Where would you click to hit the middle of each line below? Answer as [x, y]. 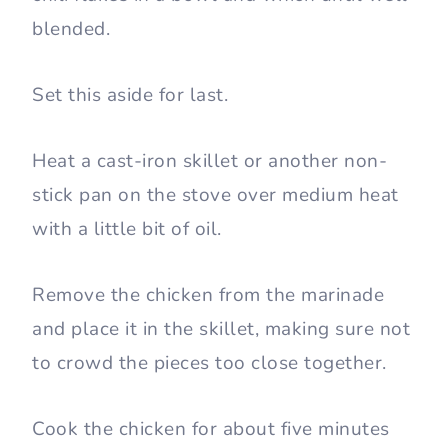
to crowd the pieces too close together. [209, 363]
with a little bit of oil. [129, 229]
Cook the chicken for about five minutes [211, 429]
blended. [71, 29]
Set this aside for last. [133, 95]
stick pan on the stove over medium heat [215, 195]
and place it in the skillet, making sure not [221, 329]
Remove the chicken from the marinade [208, 295]
